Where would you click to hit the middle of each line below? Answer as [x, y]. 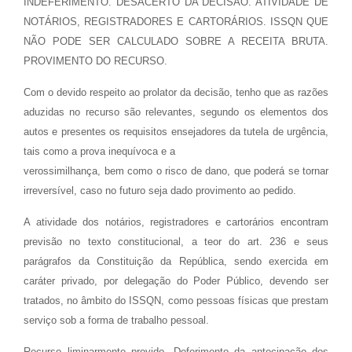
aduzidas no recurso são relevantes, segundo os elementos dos [176, 112]
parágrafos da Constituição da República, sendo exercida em [176, 261]
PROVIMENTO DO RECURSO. [95, 61]
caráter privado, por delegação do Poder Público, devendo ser [176, 281]
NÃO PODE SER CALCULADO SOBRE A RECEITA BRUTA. [176, 41]
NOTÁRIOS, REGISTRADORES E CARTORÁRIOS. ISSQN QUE [176, 22]
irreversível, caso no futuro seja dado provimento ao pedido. [160, 191]
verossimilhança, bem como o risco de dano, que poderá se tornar [176, 171]
